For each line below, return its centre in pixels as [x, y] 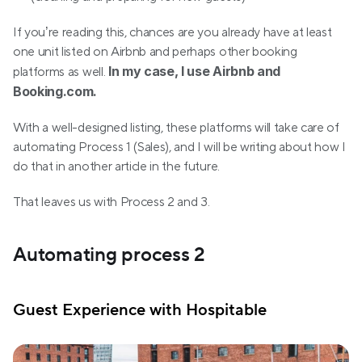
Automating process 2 [109, 255]
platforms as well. [61, 72]
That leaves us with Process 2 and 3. [112, 202]
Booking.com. [55, 91]
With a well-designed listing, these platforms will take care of [176, 128]
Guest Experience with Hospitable [140, 310]
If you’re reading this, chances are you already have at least [173, 32]
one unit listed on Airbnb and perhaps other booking [155, 52]
